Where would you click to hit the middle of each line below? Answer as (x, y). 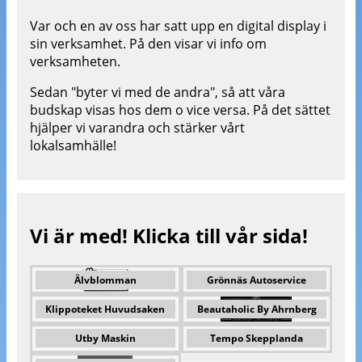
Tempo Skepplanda (257, 339)
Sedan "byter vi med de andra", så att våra (157, 93)
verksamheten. (75, 62)
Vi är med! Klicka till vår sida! (168, 236)
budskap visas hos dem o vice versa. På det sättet (180, 110)
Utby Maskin (105, 339)
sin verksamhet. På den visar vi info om (148, 44)
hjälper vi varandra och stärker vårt (137, 128)
